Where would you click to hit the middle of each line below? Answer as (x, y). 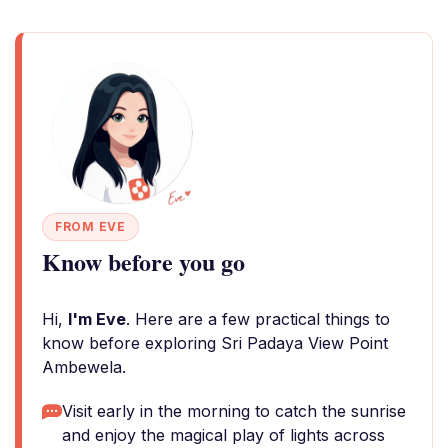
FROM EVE (90, 226)
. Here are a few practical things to (258, 319)
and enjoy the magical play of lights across (223, 435)
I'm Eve (97, 319)
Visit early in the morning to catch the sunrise (234, 411)
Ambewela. (84, 367)
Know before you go (143, 261)
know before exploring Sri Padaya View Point (215, 343)
